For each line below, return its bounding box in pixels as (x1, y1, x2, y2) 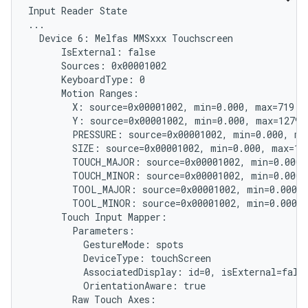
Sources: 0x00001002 (28, 59, 166, 72)
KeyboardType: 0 (28, 73, 145, 86)
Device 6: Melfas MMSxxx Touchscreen (28, 32, 233, 45)
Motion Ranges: (28, 87, 139, 100)
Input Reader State (28, 4, 127, 17)
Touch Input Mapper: (28, 210, 167, 223)
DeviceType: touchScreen (28, 252, 211, 265)
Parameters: (28, 224, 135, 237)
